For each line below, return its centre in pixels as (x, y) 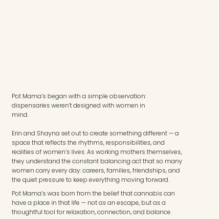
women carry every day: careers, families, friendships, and (96, 170)
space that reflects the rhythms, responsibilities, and (88, 142)
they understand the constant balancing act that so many (97, 161)
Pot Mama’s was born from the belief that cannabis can (93, 194)
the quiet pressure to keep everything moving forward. (90, 179)
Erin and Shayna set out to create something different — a (95, 133)
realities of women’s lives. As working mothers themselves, (97, 152)
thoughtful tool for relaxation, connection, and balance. (91, 212)
